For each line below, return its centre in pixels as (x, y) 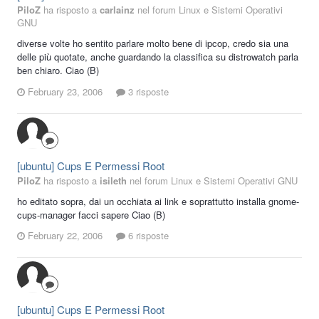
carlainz (117, 10)
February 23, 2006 (65, 91)
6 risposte (147, 236)
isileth (113, 180)
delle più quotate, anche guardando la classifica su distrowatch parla (158, 57)
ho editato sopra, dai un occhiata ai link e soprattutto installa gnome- (158, 201)
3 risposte (147, 91)
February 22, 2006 (65, 236)
